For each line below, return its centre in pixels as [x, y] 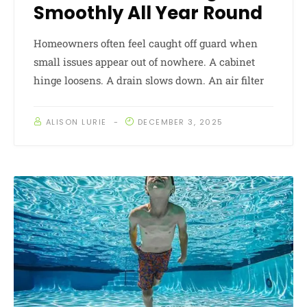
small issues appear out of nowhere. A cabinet [144, 61]
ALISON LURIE [76, 122]
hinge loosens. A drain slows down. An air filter [149, 80]
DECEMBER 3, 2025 [180, 122]
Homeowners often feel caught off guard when [146, 43]
